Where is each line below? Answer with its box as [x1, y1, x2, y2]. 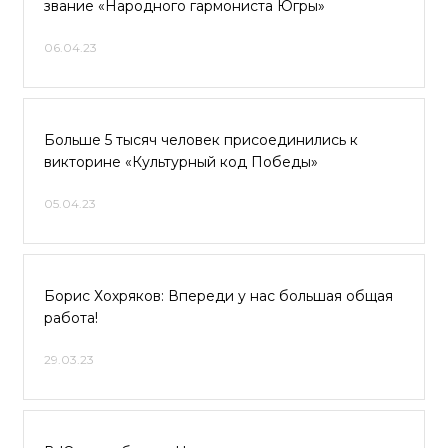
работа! [44, 309, 98, 327]
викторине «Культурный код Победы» [44, 153, 318, 171]
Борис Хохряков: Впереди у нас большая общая [44, 287, 393, 305]
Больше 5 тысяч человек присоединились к [44, 131, 358, 149]
